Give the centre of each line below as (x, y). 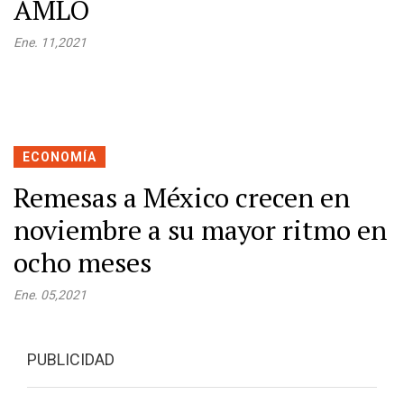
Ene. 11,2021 (50, 42)
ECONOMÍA (60, 157)
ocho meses (83, 262)
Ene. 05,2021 (50, 295)
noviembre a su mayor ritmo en (200, 230)
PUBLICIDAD (71, 359)
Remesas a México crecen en (182, 197)
